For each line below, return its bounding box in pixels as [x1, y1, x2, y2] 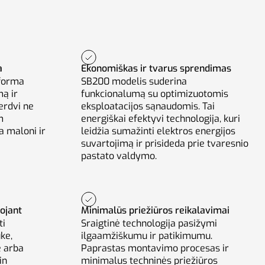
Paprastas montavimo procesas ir [81, 241, 229, 254]
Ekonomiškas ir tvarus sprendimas [81, 62, 231, 75]
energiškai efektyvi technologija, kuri [81, 112, 240, 125]
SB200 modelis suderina [81, 75, 187, 88]
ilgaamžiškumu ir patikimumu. [81, 229, 212, 242]
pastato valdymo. [81, 149, 157, 162]
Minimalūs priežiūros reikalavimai [81, 203, 230, 216]
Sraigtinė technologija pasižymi [81, 216, 217, 230]
